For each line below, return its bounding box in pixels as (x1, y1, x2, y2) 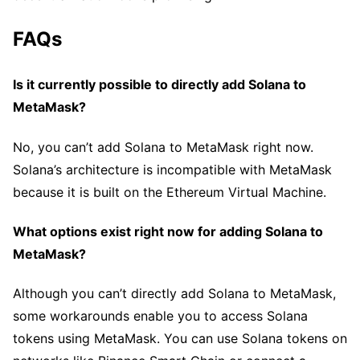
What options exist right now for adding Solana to (13, 223, 323, 240)
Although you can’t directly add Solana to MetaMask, (13, 285, 336, 302)
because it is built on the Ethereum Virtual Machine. (13, 183, 326, 200)
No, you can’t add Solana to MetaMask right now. (13, 138, 313, 155)
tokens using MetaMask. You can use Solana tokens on (13, 330, 347, 347)
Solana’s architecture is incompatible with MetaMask (13, 161, 332, 178)
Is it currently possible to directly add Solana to (13, 76, 306, 93)
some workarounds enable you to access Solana (13, 308, 308, 325)
